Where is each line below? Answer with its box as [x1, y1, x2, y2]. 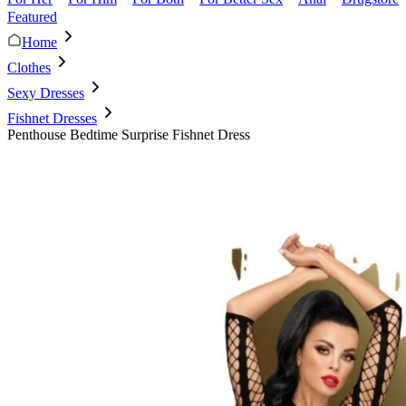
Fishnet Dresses [7, 111, 97, 126]
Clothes [7, 60, 51, 75]
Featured [7, 9, 57, 24]
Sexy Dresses [7, 85, 84, 101]
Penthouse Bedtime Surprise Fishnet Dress [7, 127, 250, 142]
